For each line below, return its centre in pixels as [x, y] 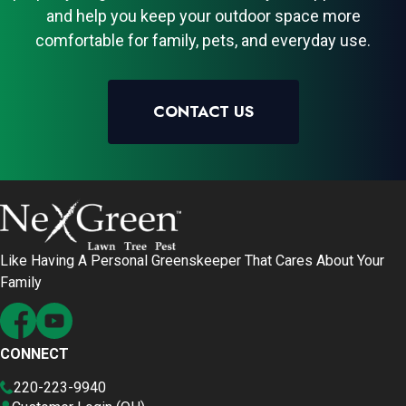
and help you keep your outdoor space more [203, 15]
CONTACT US [203, 111]
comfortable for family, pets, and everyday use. [203, 40]
